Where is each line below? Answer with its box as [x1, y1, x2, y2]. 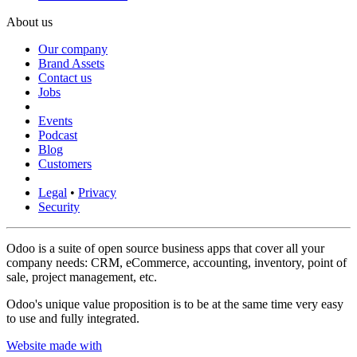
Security [38, 200, 80, 214]
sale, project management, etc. [6, 270, 157, 284]
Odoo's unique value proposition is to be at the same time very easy [6, 297, 343, 312]
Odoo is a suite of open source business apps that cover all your [6, 241, 324, 256]
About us [6, 15, 53, 29]
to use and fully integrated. [6, 312, 139, 326]
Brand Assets [38, 57, 104, 71]
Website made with [6, 339, 102, 353]
